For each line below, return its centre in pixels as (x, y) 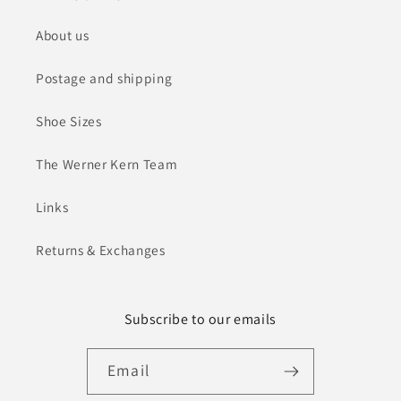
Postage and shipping (104, 78)
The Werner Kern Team (107, 164)
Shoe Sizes (69, 121)
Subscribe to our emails (200, 320)
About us (63, 35)
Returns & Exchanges (101, 250)
